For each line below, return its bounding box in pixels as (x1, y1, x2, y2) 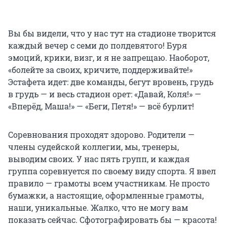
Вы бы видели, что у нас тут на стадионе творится (8, 27, 216, 39)
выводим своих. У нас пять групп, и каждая (8, 153, 190, 164)
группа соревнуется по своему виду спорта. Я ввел (8, 165, 216, 176)
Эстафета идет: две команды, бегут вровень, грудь (8, 76, 213, 87)
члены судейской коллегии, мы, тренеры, (8, 141, 179, 152)
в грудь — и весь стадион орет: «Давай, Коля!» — (8, 88, 201, 99)
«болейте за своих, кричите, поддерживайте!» (8, 64, 193, 75)
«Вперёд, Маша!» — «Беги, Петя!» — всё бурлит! (8, 100, 194, 111)
